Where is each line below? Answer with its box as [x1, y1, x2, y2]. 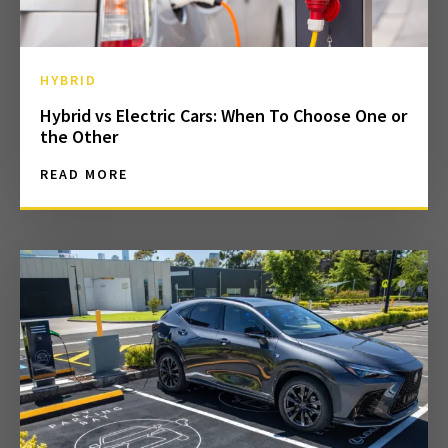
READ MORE [40, 164, 128, 183]
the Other [40, 124, 118, 148]
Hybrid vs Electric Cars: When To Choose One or [40, 103, 407, 127]
